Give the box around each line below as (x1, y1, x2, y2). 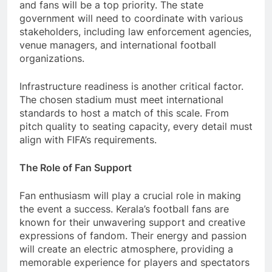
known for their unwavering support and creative (19, 216, 245, 229)
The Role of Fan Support (19, 161, 132, 174)
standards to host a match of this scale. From (19, 107, 229, 120)
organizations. (19, 52, 84, 65)
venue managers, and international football (19, 39, 216, 52)
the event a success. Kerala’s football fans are (19, 203, 229, 216)
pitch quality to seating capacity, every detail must (19, 120, 253, 133)
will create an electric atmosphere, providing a (19, 243, 233, 256)
